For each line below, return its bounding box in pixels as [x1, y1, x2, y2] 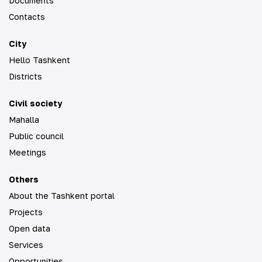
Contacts [9, 12, 45, 22]
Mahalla [9, 115, 39, 125]
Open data [9, 223, 50, 233]
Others [9, 174, 39, 184]
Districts [9, 71, 42, 81]
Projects [9, 207, 43, 217]
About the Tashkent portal [9, 191, 115, 201]
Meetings [9, 147, 46, 157]
